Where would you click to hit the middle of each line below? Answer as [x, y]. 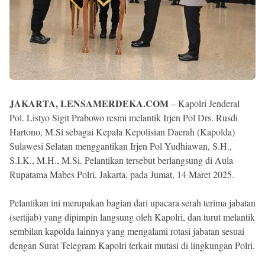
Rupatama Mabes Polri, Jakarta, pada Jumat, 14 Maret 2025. [122, 174]
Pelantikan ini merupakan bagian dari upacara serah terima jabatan [132, 203]
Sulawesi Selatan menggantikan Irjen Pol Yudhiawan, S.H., [121, 146]
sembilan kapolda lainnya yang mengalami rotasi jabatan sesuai [127, 231]
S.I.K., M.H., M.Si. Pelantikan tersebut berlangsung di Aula [121, 160]
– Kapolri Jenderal [204, 104]
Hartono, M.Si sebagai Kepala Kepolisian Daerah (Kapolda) [122, 132]
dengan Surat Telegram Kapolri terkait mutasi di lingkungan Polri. [132, 245]
